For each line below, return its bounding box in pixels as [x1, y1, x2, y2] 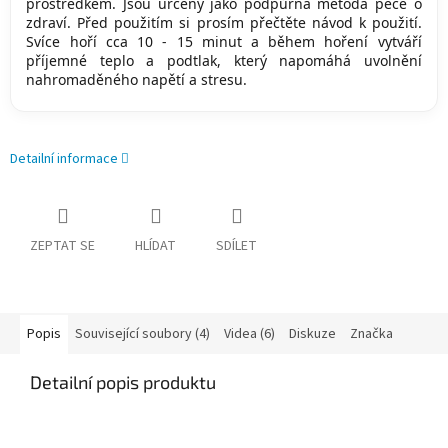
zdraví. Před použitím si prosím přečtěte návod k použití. [26, 12, 422, 32]
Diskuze [289, 323, 336, 344]
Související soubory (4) [75, 323, 210, 344]
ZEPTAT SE [30, 235, 95, 256]
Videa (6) [224, 323, 275, 344]
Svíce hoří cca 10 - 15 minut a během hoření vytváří [26, 31, 422, 51]
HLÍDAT [135, 235, 176, 256]
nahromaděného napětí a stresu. [26, 69, 248, 89]
